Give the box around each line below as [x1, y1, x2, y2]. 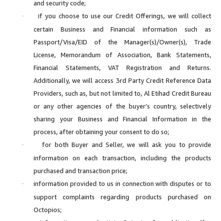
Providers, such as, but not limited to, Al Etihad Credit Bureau [34, 89, 211, 97]
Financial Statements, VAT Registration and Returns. [34, 63, 211, 72]
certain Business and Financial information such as [34, 25, 211, 33]
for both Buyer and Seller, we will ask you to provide [42, 140, 212, 148]
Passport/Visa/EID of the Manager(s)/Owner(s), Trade [34, 37, 211, 46]
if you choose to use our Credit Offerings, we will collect [38, 11, 212, 20]
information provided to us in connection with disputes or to [34, 179, 211, 187]
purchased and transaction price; [34, 166, 129, 175]
